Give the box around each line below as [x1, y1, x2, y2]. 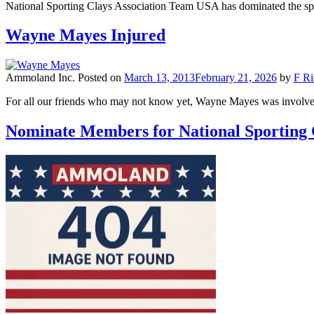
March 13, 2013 [124, 71, 195, 84]
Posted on [78, 71, 124, 84]
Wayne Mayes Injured [6, 26, 165, 45]
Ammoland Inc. [6, 71, 75, 84]
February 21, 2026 [195, 71, 277, 84]
